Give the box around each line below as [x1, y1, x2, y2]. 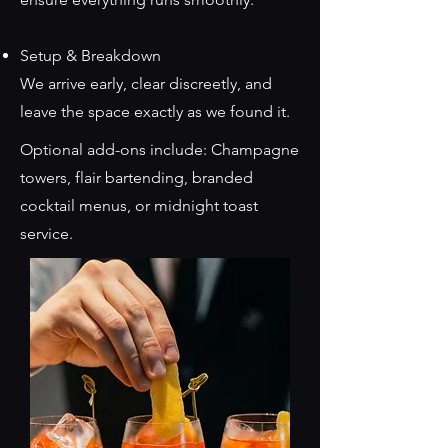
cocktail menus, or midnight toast [20, 196, 258, 215]
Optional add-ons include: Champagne [20, 140, 299, 159]
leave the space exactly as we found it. [20, 102, 290, 121]
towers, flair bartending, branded [20, 168, 253, 187]
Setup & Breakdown [20, 46, 161, 65]
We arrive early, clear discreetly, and [20, 74, 272, 93]
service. [20, 224, 73, 243]
